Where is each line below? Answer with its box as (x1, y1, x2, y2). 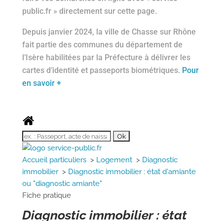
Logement (96, 155, 134, 164)
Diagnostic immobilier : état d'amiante (68, 167, 196, 176)
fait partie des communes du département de (22, 40, 183, 49)
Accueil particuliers (22, 155, 88, 164)
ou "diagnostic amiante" (22, 179, 102, 188)
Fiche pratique (22, 191, 71, 200)
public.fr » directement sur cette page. (22, 6, 157, 16)
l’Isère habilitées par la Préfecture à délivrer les (22, 53, 190, 62)
